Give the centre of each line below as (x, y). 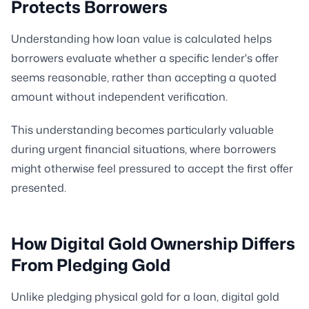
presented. (39, 188)
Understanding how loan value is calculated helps (141, 39)
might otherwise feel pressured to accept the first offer (152, 168)
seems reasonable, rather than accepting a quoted (144, 77)
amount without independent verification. (119, 97)
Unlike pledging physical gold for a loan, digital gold (145, 297)
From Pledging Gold (91, 265)
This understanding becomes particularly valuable (142, 130)
